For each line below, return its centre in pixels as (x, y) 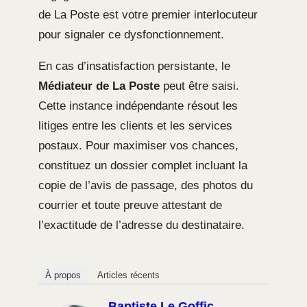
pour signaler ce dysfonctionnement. (131, 34)
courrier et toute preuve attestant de (130, 205)
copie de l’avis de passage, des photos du (146, 185)
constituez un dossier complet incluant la (143, 165)
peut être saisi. (199, 86)
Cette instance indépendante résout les (138, 106)
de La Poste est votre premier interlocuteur (148, 14)
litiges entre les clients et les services (135, 125)
